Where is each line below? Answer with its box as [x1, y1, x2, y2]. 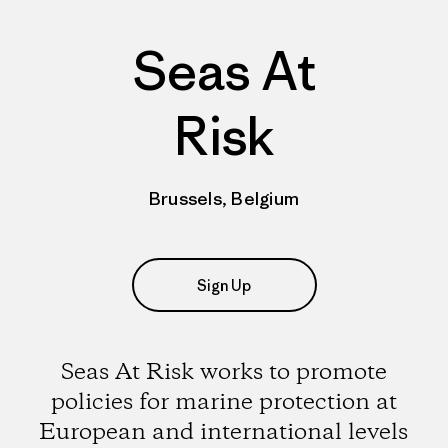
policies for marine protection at [50, 387, 397, 418]
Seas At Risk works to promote [60, 357, 387, 388]
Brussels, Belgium [148, 187, 300, 210]
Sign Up [197, 275, 251, 295]
